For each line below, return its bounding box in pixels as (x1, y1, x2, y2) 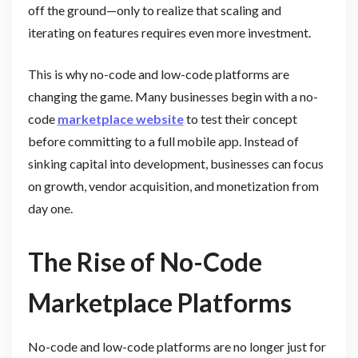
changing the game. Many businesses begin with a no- (27, 89, 318, 105)
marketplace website (57, 111, 184, 127)
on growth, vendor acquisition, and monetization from (27, 178, 319, 194)
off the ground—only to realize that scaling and (27, 2, 281, 18)
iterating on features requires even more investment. (27, 25, 311, 41)
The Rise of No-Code (27, 245, 262, 277)
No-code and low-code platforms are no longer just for (27, 338, 326, 354)
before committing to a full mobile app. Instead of (27, 133, 299, 149)
